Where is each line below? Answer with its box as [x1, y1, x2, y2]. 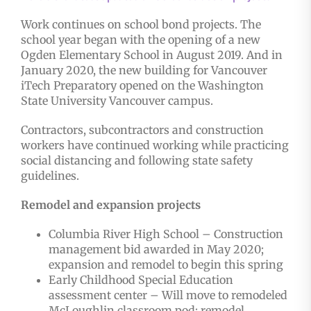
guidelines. [21, 169, 79, 183]
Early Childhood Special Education [49, 273, 233, 287]
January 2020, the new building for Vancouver [21, 63, 267, 78]
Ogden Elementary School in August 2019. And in [21, 48, 283, 62]
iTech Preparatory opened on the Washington [21, 78, 264, 93]
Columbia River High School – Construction [49, 227, 283, 242]
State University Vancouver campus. [21, 94, 213, 108]
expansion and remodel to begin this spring [49, 258, 283, 272]
